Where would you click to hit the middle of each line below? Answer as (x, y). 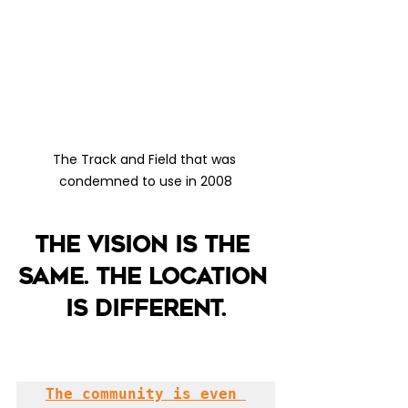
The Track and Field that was (146, 159)
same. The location (146, 276)
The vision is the (146, 244)
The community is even (141, 393)
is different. (146, 308)
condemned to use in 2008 (146, 181)
